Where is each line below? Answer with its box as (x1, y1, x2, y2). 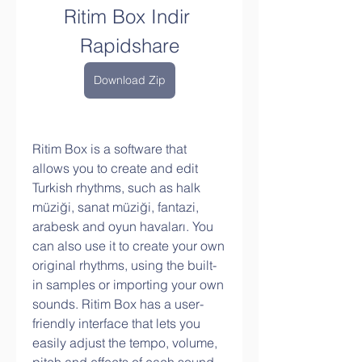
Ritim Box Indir (63, 5, 190, 28)
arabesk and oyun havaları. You (32, 218, 213, 234)
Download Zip (93, 73, 166, 87)
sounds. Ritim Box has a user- (32, 296, 204, 312)
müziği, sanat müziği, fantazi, (32, 199, 199, 215)
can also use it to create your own (32, 238, 225, 254)
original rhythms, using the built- (32, 257, 217, 273)
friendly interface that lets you (32, 315, 200, 331)
